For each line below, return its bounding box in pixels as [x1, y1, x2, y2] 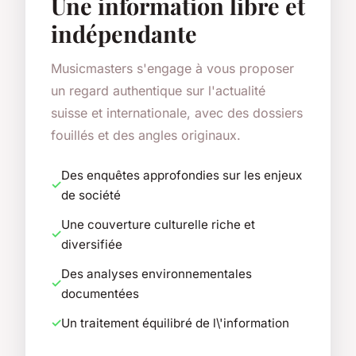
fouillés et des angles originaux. [51, 126, 241, 143]
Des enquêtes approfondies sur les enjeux [61, 167, 302, 183]
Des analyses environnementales [61, 265, 252, 281]
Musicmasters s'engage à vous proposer [51, 60, 294, 76]
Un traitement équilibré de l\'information [61, 315, 289, 331]
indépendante [51, 17, 197, 48]
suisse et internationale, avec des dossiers [51, 104, 303, 121]
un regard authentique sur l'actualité [51, 82, 265, 99]
